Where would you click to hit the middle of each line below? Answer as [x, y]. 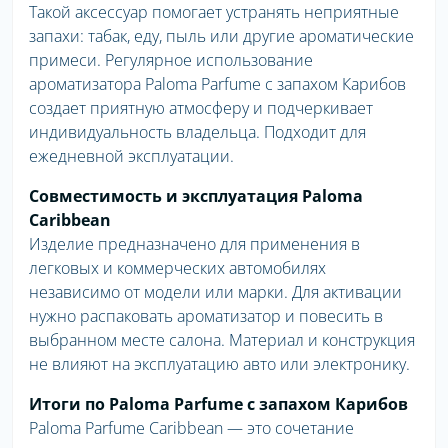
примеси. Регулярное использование [171, 60]
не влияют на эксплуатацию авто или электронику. [219, 364]
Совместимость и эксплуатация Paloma [196, 196]
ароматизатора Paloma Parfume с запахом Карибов [217, 84]
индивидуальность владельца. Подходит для [197, 132]
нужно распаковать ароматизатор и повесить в [206, 316]
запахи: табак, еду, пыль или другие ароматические [221, 36]
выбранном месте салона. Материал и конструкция [222, 340]
